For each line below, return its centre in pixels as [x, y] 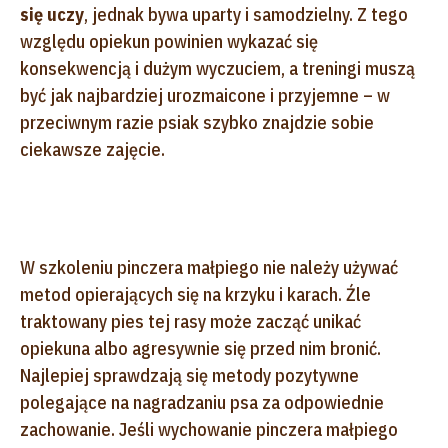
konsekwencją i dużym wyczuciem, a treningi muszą [217, 68]
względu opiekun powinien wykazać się [169, 41]
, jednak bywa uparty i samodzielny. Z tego [246, 14]
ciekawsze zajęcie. [92, 149]
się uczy [52, 14]
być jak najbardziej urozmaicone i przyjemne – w [205, 95]
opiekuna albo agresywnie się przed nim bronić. [200, 348]
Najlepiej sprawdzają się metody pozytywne [189, 375]
